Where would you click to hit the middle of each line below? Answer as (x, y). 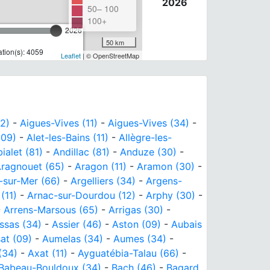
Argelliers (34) (103, 181)
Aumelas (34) (73, 238)
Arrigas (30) (136, 209)
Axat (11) (48, 253)
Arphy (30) (171, 195)
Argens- (164, 181)
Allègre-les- (145, 137)
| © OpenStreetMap (110, 55)
